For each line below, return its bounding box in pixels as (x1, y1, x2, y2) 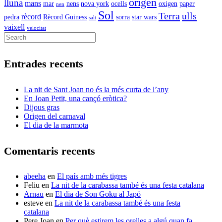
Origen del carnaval (24, 111, 85, 120)
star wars (132, 13, 157, 21)
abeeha (24, 172, 46, 181)
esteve (24, 199, 43, 208)
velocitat (27, 25, 46, 31)
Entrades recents (4, 57, 83, 70)
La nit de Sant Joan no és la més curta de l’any (24, 85, 168, 94)
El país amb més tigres (57, 172, 127, 181)
